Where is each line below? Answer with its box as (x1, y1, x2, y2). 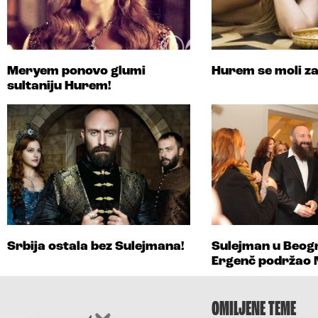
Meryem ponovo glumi (7, 64, 146, 78)
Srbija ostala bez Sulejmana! (7, 239, 185, 253)
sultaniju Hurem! (7, 79, 111, 93)
